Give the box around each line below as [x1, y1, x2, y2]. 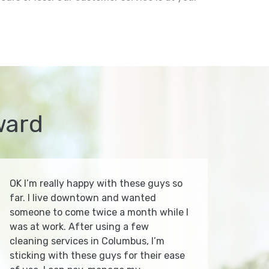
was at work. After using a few [10, 221, 149, 233]
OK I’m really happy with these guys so [10, 178, 183, 190]
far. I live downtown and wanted [10, 192, 156, 204]
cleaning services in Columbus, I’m [10, 235, 165, 247]
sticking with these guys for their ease [10, 250, 185, 262]
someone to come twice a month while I [10, 207, 189, 219]
